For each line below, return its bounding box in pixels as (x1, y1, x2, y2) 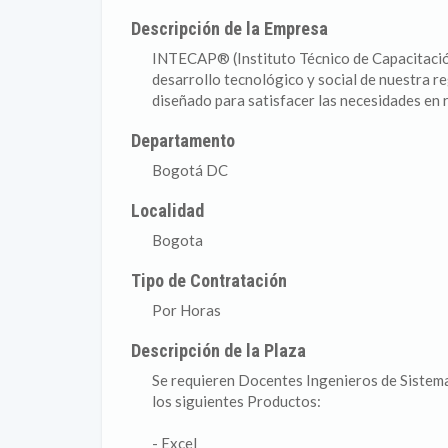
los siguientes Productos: (152, 392, 321, 410)
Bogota (152, 231, 203, 249)
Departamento (131, 130, 236, 151)
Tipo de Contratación (131, 270, 288, 291)
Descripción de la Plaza (131, 340, 307, 361)
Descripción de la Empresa (131, 18, 329, 39)
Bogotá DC (152, 161, 228, 179)
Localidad (131, 200, 205, 221)
